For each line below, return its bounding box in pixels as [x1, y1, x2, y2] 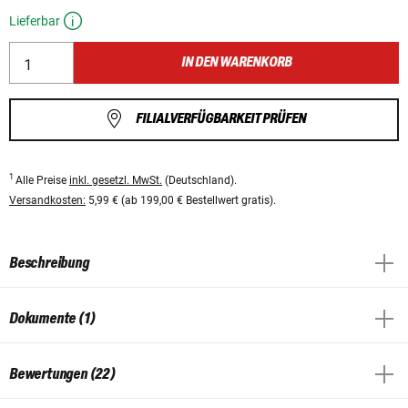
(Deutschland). [162, 173, 237, 187]
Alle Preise [15, 173, 69, 187]
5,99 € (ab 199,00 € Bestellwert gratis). [86, 193, 276, 207]
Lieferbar [9, 14, 60, 29]
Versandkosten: [9, 193, 86, 207]
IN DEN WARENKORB [181, 55, 292, 71]
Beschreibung [9, 254, 89, 271]
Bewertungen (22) [9, 365, 116, 382]
